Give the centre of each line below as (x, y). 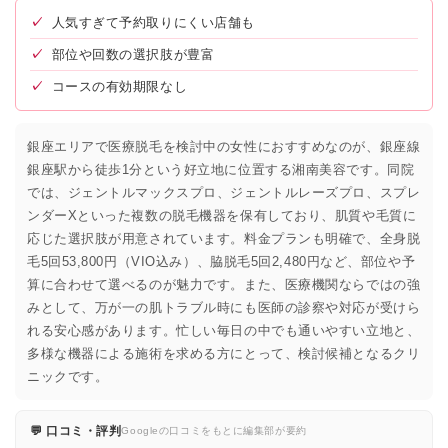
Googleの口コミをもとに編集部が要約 (214, 431)
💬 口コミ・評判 (76, 430)
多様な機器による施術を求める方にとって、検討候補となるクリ (224, 353)
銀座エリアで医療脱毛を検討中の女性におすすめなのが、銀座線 (224, 146)
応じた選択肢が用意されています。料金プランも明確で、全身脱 (224, 238)
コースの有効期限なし (119, 86)
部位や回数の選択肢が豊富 (133, 54)
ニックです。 (68, 376)
